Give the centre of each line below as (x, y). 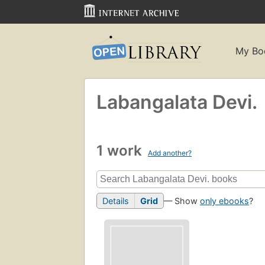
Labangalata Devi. (177, 102)
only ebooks (224, 201)
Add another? (170, 153)
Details (116, 201)
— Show (182, 201)
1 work (121, 150)
